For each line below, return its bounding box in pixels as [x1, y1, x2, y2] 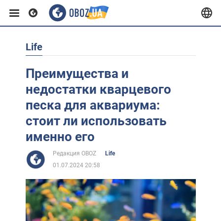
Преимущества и [25, 66, 129, 81]
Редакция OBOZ [52, 150, 96, 157]
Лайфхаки [7, 210, 49, 220]
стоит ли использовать [25, 113, 167, 128]
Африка [7, 145, 39, 155]
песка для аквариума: [25, 98, 160, 112]
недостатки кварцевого [25, 82, 171, 97]
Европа [7, 47, 37, 57]
